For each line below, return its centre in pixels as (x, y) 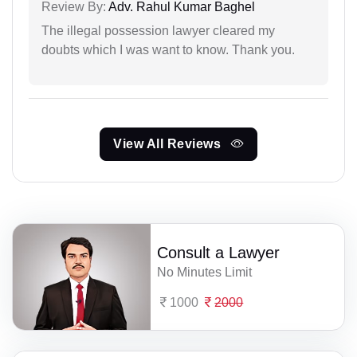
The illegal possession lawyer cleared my (158, 30)
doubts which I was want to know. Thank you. (168, 49)
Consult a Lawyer (219, 252)
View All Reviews (169, 143)
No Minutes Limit (205, 272)
